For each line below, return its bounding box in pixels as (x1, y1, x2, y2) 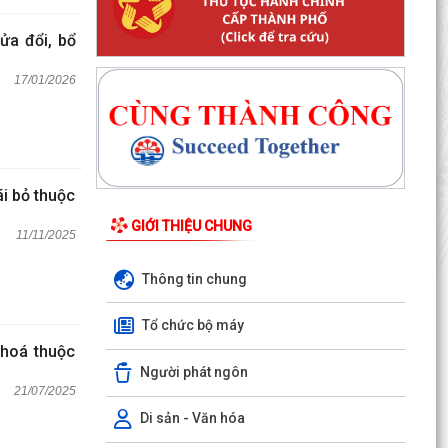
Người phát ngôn (139, 363, 248, 380)
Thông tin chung (141, 270, 247, 287)
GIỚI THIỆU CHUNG (130, 217, 252, 234)
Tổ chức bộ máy (141, 316, 244, 333)
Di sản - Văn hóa (139, 410, 245, 427)
